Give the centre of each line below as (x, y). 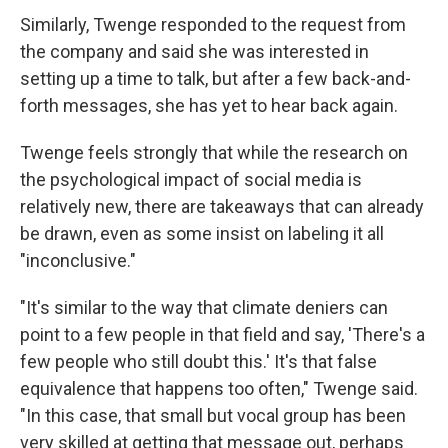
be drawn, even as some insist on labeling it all (202, 234)
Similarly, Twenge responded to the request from (213, 25)
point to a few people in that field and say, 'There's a (222, 335)
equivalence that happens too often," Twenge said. (219, 389)
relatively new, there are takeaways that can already (222, 207)
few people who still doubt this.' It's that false (198, 362)
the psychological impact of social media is (191, 180)
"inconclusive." (78, 261)
